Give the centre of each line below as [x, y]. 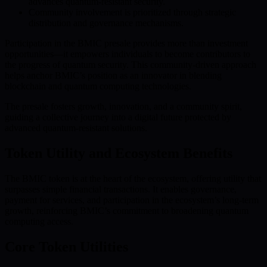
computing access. [39, 221]
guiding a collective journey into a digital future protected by [118, 117]
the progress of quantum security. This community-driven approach [131, 65]
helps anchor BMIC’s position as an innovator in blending [113, 76]
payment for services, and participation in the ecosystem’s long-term [132, 200]
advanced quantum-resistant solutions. [76, 128]
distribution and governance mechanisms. [106, 23]
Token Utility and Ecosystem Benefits [119, 153]
